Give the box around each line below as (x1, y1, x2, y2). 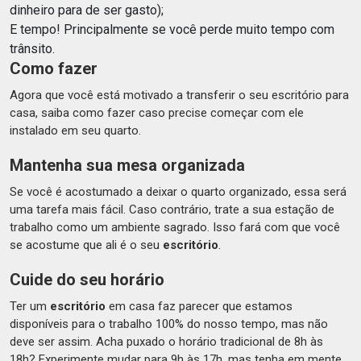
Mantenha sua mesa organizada (10, 156, 245, 175)
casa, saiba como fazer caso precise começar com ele (10, 106, 304, 120)
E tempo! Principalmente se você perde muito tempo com (10, 22, 334, 37)
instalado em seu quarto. (10, 123, 141, 138)
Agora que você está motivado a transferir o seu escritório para (10, 88, 349, 102)
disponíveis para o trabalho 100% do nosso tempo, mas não (10, 317, 328, 331)
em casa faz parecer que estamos (106, 299, 293, 313)
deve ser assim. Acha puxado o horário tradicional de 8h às (10, 334, 323, 349)
